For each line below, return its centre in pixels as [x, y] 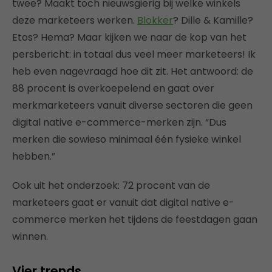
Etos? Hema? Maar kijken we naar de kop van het [129, 37]
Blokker [155, 20]
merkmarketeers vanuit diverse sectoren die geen [132, 105]
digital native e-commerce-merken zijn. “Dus [119, 122]
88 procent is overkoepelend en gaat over [113, 88]
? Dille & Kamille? [213, 20]
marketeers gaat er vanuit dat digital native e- [123, 202]
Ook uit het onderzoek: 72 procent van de [111, 185]
